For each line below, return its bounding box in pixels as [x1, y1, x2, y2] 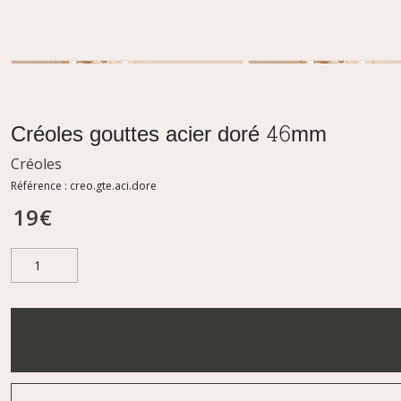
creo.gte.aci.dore [70, 178, 157, 193]
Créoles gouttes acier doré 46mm [11, 124, 327, 149]
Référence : [11, 178, 70, 193]
